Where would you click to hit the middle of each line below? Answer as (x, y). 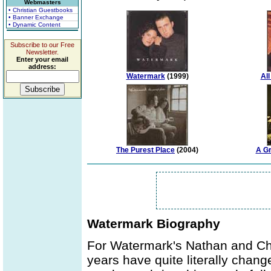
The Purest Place (145, 150)
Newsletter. (42, 52)
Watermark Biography (154, 224)
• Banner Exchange (36, 17)
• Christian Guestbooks (41, 10)
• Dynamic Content (34, 24)
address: (42, 67)
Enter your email (42, 59)
